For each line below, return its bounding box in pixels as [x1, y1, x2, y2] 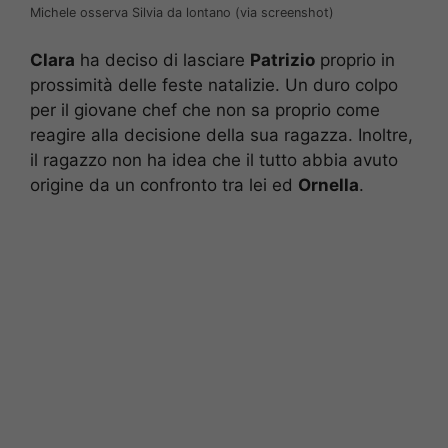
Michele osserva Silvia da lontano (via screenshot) [30, 5, 334, 21]
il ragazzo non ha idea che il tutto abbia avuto [30, 149, 398, 170]
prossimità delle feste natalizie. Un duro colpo [30, 74, 398, 95]
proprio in [315, 49, 395, 70]
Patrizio [250, 49, 315, 70]
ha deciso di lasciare [75, 49, 250, 70]
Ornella [298, 174, 359, 195]
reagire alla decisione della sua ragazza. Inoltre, [30, 124, 413, 145]
